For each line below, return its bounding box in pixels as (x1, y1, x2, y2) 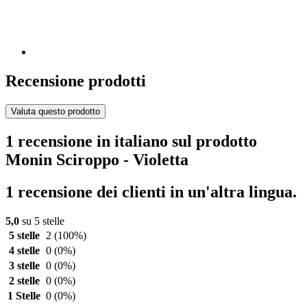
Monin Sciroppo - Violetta (5, 150, 188, 169)
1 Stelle (8, 289, 40, 302)
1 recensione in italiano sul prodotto (5, 132, 257, 150)
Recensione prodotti (5, 72, 146, 90)
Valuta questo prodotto (11, 106, 100, 116)
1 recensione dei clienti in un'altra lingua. (5, 182, 297, 201)
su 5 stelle (19, 214, 64, 227)
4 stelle (8, 244, 40, 256)
